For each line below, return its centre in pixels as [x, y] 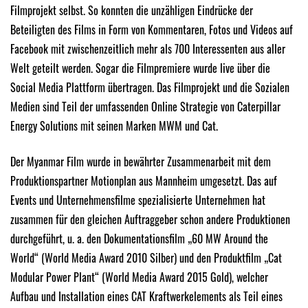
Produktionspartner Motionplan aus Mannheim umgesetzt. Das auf [144, 181]
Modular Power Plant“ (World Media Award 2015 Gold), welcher [139, 277]
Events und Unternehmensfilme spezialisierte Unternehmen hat [138, 200]
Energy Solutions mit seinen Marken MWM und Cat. [114, 126]
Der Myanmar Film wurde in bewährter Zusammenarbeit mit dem [141, 162]
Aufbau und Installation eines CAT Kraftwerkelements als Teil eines [146, 297]
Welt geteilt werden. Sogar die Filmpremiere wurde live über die [140, 68]
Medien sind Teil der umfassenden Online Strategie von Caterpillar [145, 107]
